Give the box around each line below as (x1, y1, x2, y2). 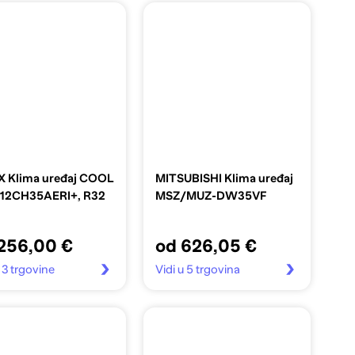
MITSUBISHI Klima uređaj (155, 171, 293, 185)
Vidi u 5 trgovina (155, 262, 240, 276)
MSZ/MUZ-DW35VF (155, 189, 267, 202)
